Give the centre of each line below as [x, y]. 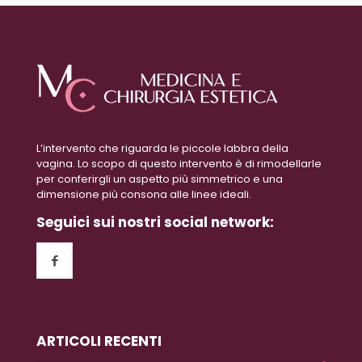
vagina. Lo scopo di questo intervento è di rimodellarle [179, 164]
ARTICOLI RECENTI [99, 341]
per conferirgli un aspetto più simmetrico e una [160, 179]
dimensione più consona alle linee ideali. [144, 195]
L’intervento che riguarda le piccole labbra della [162, 149]
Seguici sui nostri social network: [155, 223]
